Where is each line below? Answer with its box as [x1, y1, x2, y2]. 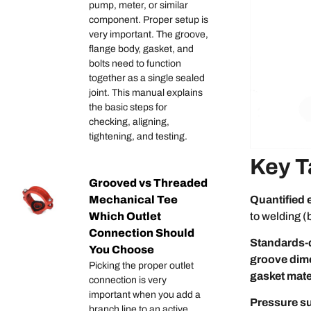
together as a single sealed [89, 73, 205, 84]
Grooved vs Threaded [89, 177, 208, 190]
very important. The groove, [89, 29, 208, 40]
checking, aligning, [89, 117, 169, 128]
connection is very [89, 275, 167, 286]
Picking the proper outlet [89, 260, 194, 271]
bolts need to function [89, 58, 181, 69]
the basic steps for [89, 102, 167, 113]
